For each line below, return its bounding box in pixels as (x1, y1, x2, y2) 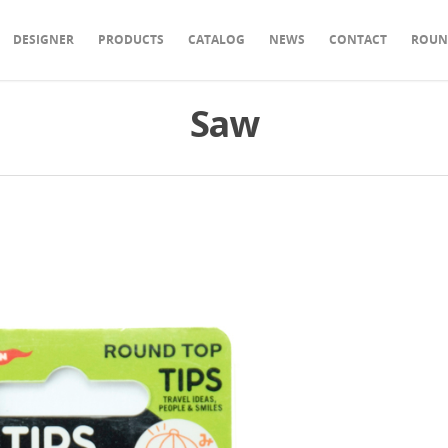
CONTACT (329, 31, 387, 48)
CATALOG (188, 31, 245, 48)
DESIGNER (13, 31, 74, 48)
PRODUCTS (98, 31, 164, 48)
